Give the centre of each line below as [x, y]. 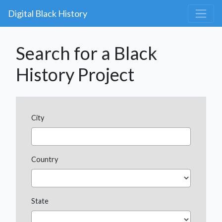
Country [44, 160]
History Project [75, 75]
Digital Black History [48, 14]
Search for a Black [86, 53]
